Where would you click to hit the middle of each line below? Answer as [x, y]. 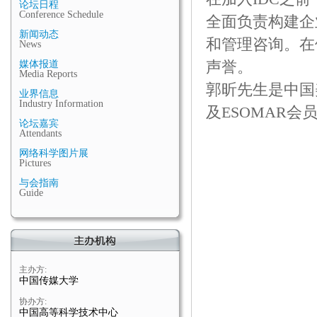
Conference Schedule [61, 15]
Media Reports [48, 74]
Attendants [40, 133]
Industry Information [61, 104]
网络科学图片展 [54, 153]
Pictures [35, 163]
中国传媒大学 [49, 281]
